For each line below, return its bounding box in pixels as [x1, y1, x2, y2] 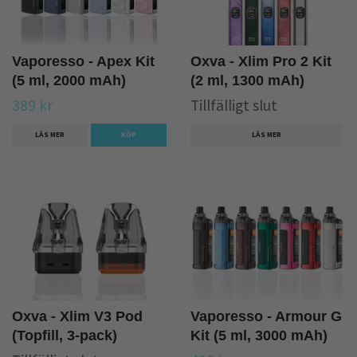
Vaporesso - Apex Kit [12, 53, 155, 69]
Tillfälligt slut [190, 95, 277, 115]
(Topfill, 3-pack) [12, 328, 117, 344]
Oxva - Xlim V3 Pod [12, 308, 143, 325]
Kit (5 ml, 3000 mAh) [190, 328, 328, 344]
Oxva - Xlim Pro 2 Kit [190, 53, 331, 69]
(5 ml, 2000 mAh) [12, 72, 126, 88]
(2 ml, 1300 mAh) [190, 72, 304, 88]
